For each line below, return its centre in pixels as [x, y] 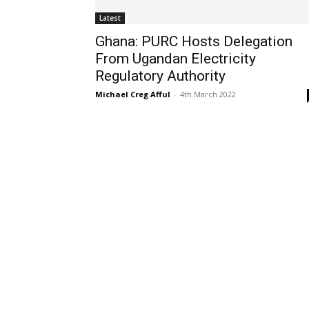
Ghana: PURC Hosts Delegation [194, 41]
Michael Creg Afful [133, 94]
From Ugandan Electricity [176, 58]
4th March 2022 [208, 94]
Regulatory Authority [162, 76]
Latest [110, 18]
